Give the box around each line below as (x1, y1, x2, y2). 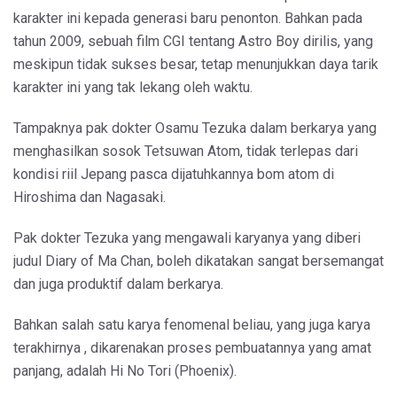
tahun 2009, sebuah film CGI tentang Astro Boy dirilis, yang (13, 32, 373, 50)
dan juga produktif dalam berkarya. (13, 275, 223, 292)
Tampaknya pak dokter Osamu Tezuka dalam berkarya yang (13, 119, 377, 136)
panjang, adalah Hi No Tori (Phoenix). (13, 362, 237, 379)
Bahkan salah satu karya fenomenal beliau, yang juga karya (13, 315, 370, 333)
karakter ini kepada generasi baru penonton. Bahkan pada (13, 9, 362, 27)
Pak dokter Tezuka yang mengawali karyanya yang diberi (13, 229, 361, 246)
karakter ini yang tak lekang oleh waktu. (13, 78, 253, 96)
